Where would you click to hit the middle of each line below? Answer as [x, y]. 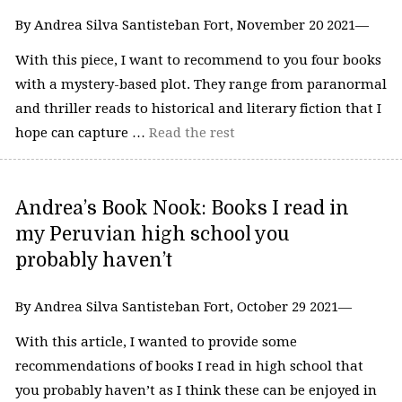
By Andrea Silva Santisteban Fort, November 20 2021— [192, 25]
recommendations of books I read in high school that [189, 367]
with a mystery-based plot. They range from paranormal [201, 85]
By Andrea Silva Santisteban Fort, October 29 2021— [183, 306]
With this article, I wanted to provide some [156, 342]
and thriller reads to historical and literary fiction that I [198, 109]
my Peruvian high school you [152, 234]
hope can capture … [82, 133]
